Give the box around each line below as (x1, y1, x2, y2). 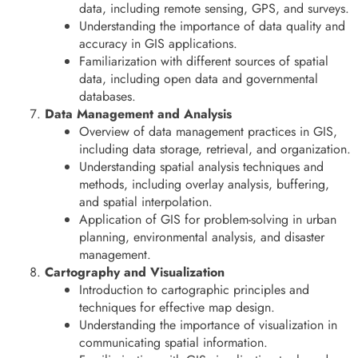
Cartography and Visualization (45, 263, 225, 282)
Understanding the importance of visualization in (79, 316, 338, 335)
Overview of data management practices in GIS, (79, 122, 338, 141)
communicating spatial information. (79, 333, 268, 352)
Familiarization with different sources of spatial (79, 52, 329, 71)
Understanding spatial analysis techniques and (79, 157, 324, 177)
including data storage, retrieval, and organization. (79, 140, 352, 159)
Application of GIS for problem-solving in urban (79, 210, 337, 229)
